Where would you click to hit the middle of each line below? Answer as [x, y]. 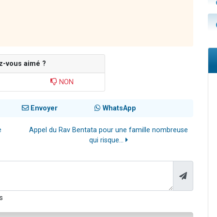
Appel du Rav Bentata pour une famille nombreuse [108, 130]
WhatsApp [118, 108]
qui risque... [107, 140]
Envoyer [43, 108]
